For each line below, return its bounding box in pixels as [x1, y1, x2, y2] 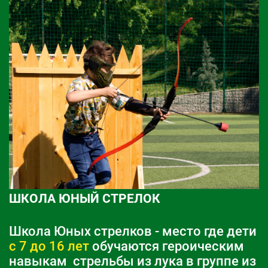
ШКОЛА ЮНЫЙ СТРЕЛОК [9, 190, 160, 206]
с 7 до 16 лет [9, 238, 89, 254]
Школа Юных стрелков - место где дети [9, 223, 257, 239]
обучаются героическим [89, 238, 244, 254]
